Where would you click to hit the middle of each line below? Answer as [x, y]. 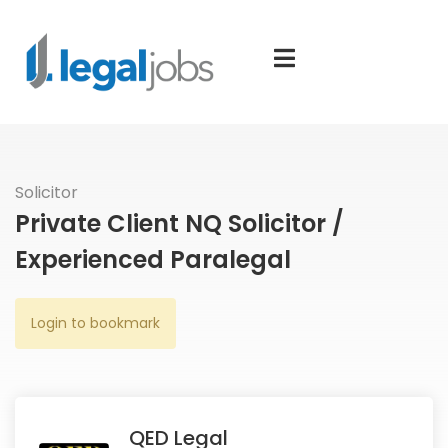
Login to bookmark [95, 322]
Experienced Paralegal [153, 259]
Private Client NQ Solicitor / [179, 223]
